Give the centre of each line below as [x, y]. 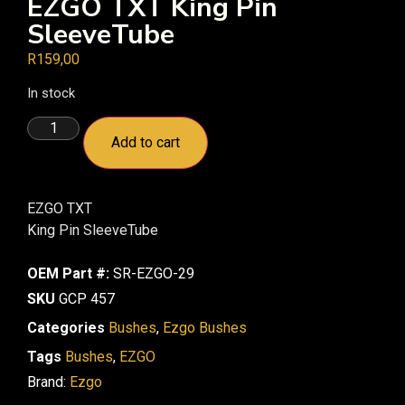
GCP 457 [87, 299]
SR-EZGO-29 [154, 274]
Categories [66, 328]
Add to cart [146, 142]
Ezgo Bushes [205, 328]
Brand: [48, 382]
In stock [51, 94]
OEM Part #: [68, 274]
